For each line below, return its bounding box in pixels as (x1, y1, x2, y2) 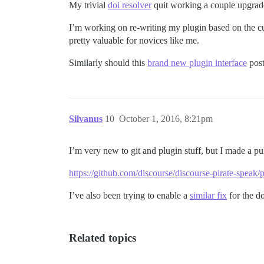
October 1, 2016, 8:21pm (119, 114, 213, 124)
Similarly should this (69, 58, 147, 68)
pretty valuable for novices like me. (69, 35, 199, 45)
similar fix (190, 190, 227, 200)
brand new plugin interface (147, 58, 247, 68)
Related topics (69, 232, 136, 244)
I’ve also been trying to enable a (69, 190, 190, 200)
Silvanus (69, 114, 103, 124)
